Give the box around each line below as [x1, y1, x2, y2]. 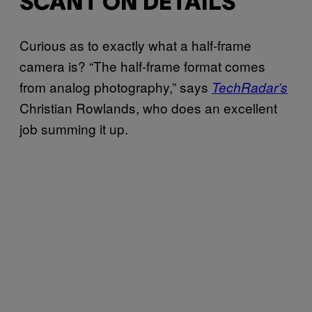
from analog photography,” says [19, 77, 212, 97]
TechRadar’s [212, 78, 288, 97]
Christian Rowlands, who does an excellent [19, 98, 277, 118]
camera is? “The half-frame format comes [19, 56, 265, 76]
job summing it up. [19, 119, 128, 139]
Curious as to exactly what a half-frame [19, 36, 251, 55]
